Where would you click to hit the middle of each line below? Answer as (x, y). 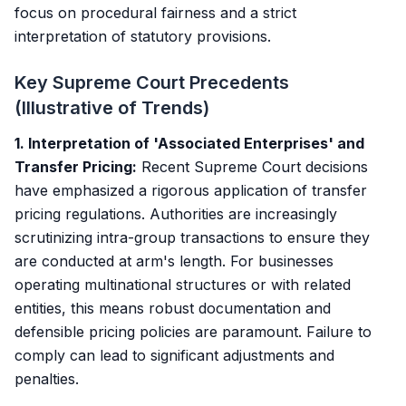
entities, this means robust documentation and (173, 308)
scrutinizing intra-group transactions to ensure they (192, 237)
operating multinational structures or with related (183, 285)
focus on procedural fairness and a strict (155, 13)
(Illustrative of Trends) (112, 108)
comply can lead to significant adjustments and (174, 355)
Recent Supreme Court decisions (252, 167)
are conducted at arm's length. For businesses (174, 261)
